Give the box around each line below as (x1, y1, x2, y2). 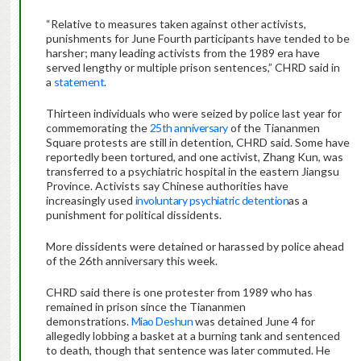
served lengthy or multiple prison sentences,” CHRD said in (45, 60, 340, 75)
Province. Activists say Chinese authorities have (45, 179, 288, 193)
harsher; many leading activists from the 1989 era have (45, 46, 320, 60)
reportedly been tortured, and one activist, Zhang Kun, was (45, 150, 343, 164)
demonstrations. (45, 314, 131, 329)
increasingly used (45, 193, 135, 208)
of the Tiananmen (227, 121, 320, 135)
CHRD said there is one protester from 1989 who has (45, 285, 313, 300)
